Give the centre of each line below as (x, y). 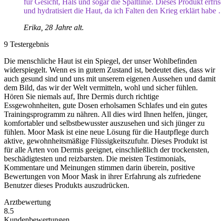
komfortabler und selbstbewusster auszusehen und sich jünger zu (104, 123)
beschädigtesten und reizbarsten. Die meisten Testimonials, (95, 159)
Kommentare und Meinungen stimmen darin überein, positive (99, 167)
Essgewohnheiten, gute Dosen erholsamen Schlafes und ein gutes (106, 105)
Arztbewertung (27, 202)
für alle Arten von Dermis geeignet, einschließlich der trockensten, (107, 150)
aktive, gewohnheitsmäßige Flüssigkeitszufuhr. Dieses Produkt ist (106, 141)
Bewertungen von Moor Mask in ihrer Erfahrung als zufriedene (102, 176)
